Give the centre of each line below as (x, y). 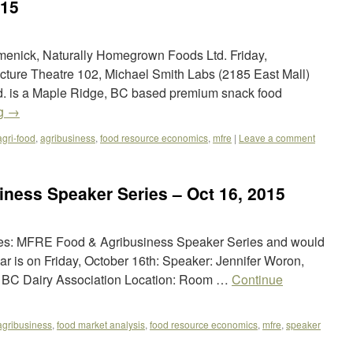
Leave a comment (277, 137)
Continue (257, 279)
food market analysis (101, 324)
